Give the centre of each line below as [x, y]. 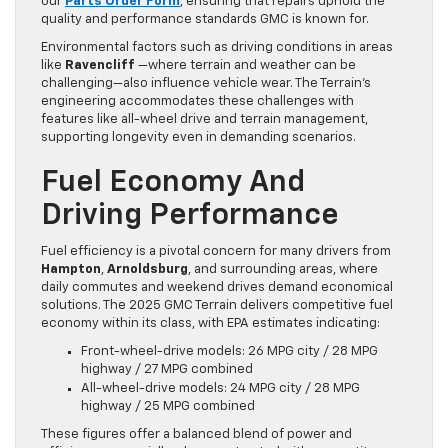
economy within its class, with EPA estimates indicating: [210, 324]
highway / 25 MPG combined [168, 407]
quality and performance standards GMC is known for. [205, 20]
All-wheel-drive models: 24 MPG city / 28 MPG [220, 389]
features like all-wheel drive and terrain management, [204, 120]
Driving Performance [190, 216]
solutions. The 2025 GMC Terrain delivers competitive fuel [217, 306]
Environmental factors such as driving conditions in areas [217, 48]
